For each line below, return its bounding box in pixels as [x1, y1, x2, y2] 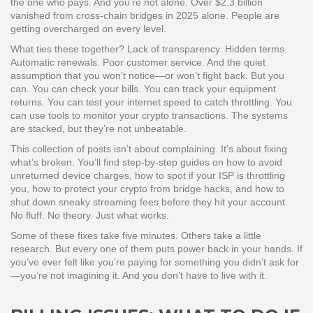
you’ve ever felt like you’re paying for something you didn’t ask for [10, 256, 299, 268]
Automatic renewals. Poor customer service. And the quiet [10, 57, 265, 68]
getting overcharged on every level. [10, 23, 166, 34]
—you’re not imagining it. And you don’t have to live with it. [10, 270, 267, 281]
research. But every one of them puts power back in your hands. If [10, 243, 303, 254]
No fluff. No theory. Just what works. [10, 210, 169, 221]
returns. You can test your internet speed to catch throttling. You [10, 96, 292, 108]
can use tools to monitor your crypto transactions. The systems [10, 110, 288, 121]
